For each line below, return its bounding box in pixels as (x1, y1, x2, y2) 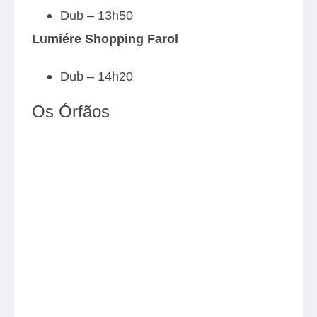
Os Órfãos (32, 101, 110, 121)
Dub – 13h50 (60, 7, 133, 23)
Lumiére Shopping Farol (32, 30, 178, 46)
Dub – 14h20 (60, 68, 133, 83)
